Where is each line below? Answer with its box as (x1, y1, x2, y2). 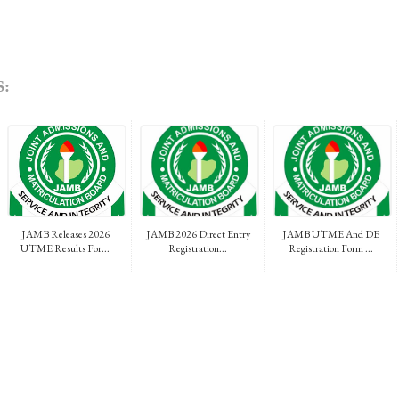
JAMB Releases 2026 (20, 226, 110, 241)
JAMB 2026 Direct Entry (145, 226, 250, 241)
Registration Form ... (288, 240, 373, 256)
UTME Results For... (20, 240, 110, 256)
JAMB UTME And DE (281, 226, 379, 241)
